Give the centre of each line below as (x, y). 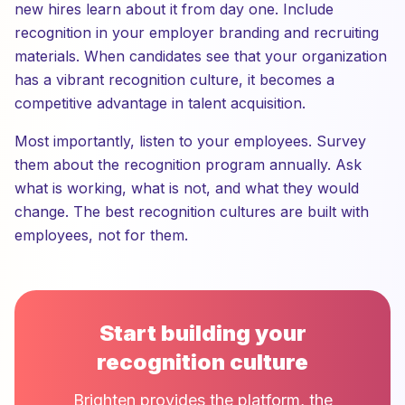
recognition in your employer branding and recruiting (197, 33)
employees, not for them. (101, 235)
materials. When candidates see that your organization (201, 56)
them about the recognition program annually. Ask (188, 165)
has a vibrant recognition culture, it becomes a (174, 80)
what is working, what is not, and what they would (187, 188)
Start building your (202, 333)
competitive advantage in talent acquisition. (160, 103)
